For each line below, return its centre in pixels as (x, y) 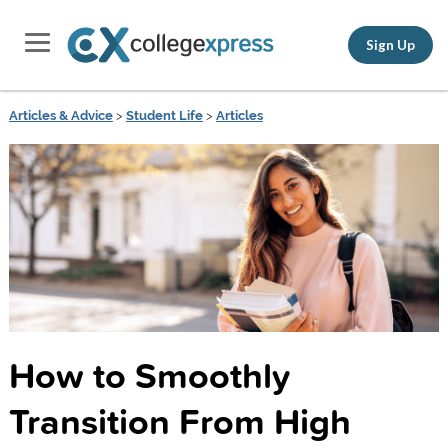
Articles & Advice (60, 115)
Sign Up (390, 44)
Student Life (164, 115)
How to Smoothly (149, 374)
